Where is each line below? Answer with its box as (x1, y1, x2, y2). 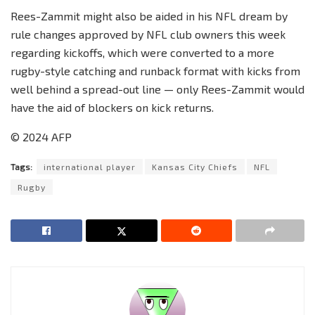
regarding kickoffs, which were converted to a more (11, 45, 274, 59)
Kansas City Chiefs (152, 161, 238, 172)
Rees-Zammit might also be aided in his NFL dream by (11, 8, 288, 22)
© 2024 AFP (11, 129, 72, 143)
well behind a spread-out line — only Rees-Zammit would (11, 82, 304, 96)
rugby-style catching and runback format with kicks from (11, 63, 300, 77)
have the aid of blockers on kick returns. (11, 100, 214, 114)
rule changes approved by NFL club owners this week (11, 27, 285, 41)
